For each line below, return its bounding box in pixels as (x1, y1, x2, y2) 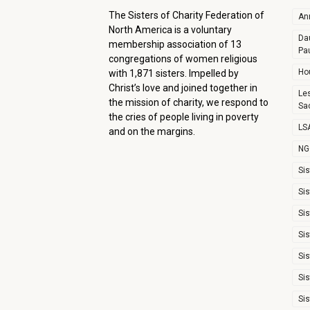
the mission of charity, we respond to (109, 97, 268, 108)
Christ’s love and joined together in (109, 82, 257, 93)
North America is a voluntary (109, 24, 232, 35)
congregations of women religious (109, 53, 257, 64)
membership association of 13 (109, 39, 241, 50)
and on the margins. (109, 126, 195, 137)
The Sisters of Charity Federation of (109, 10, 264, 21)
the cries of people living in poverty (109, 111, 259, 122)
